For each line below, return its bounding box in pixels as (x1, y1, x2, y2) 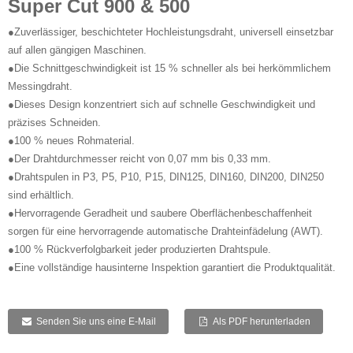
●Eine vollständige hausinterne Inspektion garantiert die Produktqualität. (8, 261, 336, 273)
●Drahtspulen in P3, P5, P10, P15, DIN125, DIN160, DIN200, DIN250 (8, 170, 324, 183)
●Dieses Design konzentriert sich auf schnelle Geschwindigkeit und (8, 98, 315, 110)
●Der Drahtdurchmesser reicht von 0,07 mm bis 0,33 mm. (8, 152, 271, 165)
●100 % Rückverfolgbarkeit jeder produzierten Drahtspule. (8, 243, 271, 255)
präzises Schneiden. (8, 116, 101, 128)
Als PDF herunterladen (212, 315, 310, 327)
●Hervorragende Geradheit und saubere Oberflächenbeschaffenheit (8, 206, 312, 219)
